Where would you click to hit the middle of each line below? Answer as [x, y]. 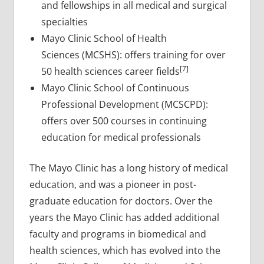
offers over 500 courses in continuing [124, 121]
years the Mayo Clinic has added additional [124, 217]
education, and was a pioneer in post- [113, 184]
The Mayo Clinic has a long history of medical [128, 168]
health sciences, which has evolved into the [125, 250]
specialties [64, 22]
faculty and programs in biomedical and [118, 234]
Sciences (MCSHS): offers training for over [133, 55]
